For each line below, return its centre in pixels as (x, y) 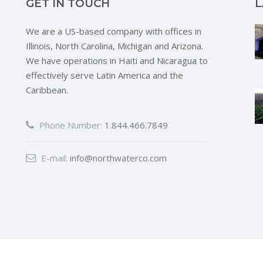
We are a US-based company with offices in (114, 31)
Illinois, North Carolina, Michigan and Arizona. (114, 46)
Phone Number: (70, 125)
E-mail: (53, 158)
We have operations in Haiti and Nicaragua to (117, 60)
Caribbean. (47, 90)
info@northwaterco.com (118, 158)
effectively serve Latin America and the (104, 75)
